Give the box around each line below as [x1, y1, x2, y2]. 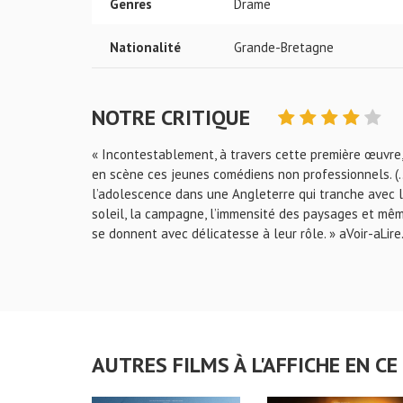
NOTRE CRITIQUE [92, 103, 255, 131]
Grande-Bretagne [234, 39, 334, 56]
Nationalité [110, 39, 181, 56]
